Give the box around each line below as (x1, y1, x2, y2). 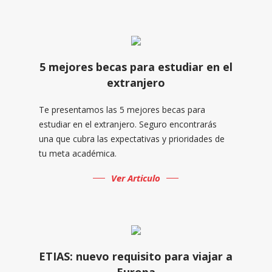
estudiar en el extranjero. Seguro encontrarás (38, 118, 217, 130)
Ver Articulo (111, 171, 161, 184)
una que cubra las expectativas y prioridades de (38, 132, 225, 144)
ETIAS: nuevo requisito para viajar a (39, 248, 233, 263)
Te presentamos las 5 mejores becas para (38, 103, 205, 115)
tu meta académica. (38, 147, 117, 159)
